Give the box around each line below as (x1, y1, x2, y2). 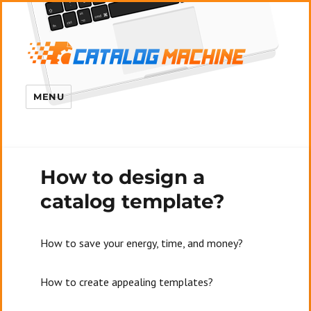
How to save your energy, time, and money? (40, 236, 244, 250)
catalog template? (40, 190, 225, 213)
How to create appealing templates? (40, 275, 214, 289)
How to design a (40, 165, 205, 189)
